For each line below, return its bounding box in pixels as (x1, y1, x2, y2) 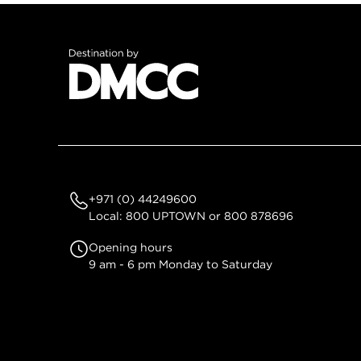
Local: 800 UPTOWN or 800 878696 (89, 210, 293, 223)
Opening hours (89, 240, 172, 254)
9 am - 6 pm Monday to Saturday (89, 257, 272, 271)
